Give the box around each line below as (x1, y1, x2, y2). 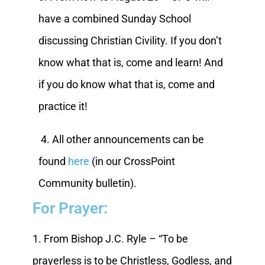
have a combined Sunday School (38, 12, 191, 25)
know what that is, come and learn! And (38, 56, 223, 69)
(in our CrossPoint (89, 154, 175, 167)
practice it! (38, 99, 90, 112)
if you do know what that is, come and (38, 77, 215, 91)
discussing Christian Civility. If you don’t (38, 34, 222, 47)
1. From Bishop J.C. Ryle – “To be (32, 232, 188, 245)
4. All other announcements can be (38, 132, 204, 146)
